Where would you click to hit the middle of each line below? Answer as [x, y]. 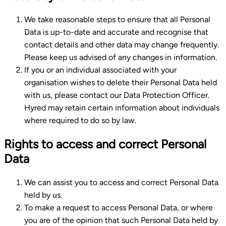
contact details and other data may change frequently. [122, 44]
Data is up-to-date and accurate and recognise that [116, 32]
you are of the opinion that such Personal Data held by [121, 220]
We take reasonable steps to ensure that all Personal [117, 19]
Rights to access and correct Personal [105, 144]
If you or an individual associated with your [100, 70]
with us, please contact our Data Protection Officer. [117, 95]
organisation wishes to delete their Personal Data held [121, 82]
